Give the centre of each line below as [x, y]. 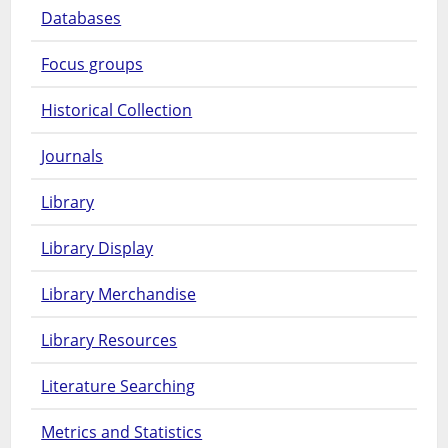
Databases [81, 18]
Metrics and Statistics [122, 432]
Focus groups [92, 64]
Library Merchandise [119, 294]
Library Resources [109, 340]
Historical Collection [117, 110]
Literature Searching [118, 386]
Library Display [97, 248]
